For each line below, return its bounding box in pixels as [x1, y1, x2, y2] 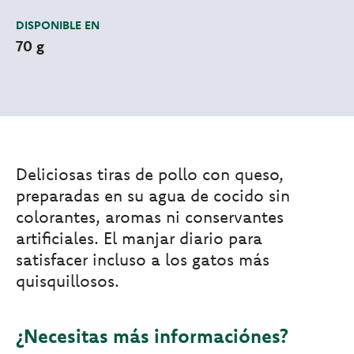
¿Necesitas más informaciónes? [16, 324, 288, 348]
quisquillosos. [16, 270, 119, 292]
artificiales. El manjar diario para [16, 228, 262, 249]
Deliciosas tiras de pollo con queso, [16, 164, 284, 185]
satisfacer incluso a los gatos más [16, 249, 269, 270]
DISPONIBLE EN [16, 17, 100, 33]
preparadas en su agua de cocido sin [16, 185, 290, 206]
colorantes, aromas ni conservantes [16, 206, 284, 228]
